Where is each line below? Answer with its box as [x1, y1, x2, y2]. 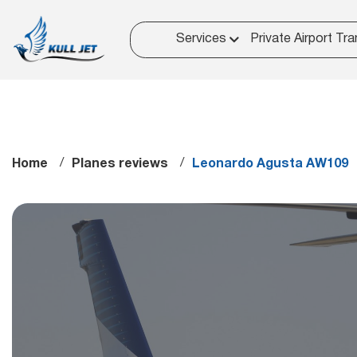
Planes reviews [72, 159, 168, 170]
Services [176, 33, 227, 45]
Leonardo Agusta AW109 [192, 159, 348, 170]
